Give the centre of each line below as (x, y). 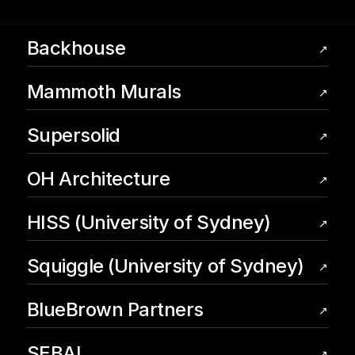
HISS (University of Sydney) (149, 222)
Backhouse (76, 48)
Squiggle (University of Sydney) (165, 266)
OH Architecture (98, 179)
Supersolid (73, 135)
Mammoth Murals (104, 92)
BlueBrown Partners (115, 309)
